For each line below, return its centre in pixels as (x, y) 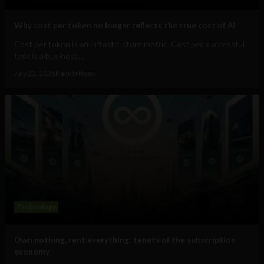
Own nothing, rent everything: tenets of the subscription (125, 240)
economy (32, 252)
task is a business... (49, 56)
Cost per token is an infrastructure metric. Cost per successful (129, 44)
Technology (36, 207)
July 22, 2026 (35, 74)
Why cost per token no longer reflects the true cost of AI (125, 25)
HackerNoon (76, 74)
